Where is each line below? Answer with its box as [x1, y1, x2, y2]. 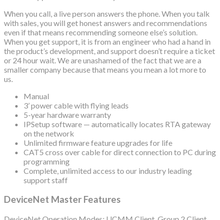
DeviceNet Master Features [4, 194, 121, 205]
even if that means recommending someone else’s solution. [4, 27, 197, 37]
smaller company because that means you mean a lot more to [4, 65, 206, 75]
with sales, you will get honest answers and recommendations [4, 18, 207, 28]
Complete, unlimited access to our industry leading [24, 166, 192, 176]
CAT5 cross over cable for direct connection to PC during [24, 147, 216, 157]
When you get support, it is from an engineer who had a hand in [4, 37, 211, 47]
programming [24, 157, 70, 166]
